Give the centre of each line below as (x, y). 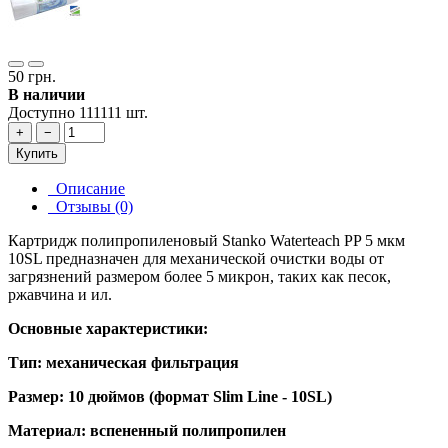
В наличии (46, 94)
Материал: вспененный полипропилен (147, 430)
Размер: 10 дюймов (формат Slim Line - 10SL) (170, 396)
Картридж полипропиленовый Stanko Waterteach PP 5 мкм (206, 240)
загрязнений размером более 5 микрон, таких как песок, (199, 276)
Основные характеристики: (108, 328)
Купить (37, 153)
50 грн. (32, 76)
